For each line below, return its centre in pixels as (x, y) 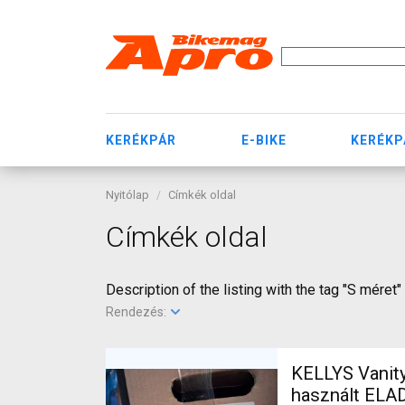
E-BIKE (264, 140)
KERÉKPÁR (141, 140)
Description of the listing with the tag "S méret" (254, 290)
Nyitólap (127, 195)
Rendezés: (137, 312)
